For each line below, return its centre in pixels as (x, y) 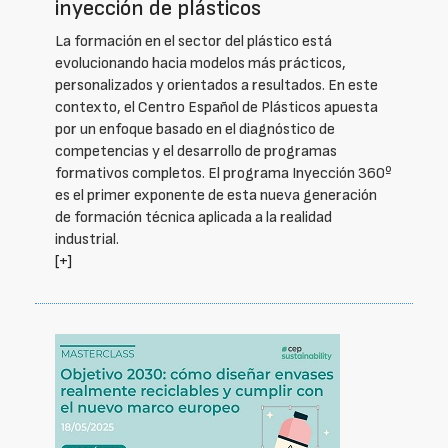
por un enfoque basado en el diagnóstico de (195, 129)
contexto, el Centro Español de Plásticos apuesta (216, 107)
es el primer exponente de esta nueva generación (216, 195)
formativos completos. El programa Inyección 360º (223, 173)
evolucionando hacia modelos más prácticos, (200, 63)
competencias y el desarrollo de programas (196, 151)
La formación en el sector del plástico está (193, 41)
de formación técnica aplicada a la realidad (193, 217)
